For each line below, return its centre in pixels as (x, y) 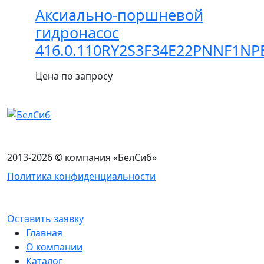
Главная (44, 233)
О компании (54, 247)
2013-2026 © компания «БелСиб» (82, 158)
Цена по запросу (74, 76)
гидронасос (77, 32)
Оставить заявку (45, 219)
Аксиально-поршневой (119, 14)
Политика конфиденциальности (81, 176)
